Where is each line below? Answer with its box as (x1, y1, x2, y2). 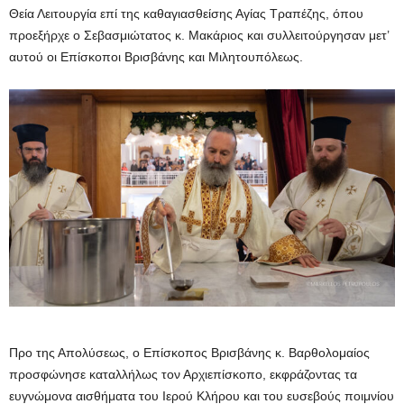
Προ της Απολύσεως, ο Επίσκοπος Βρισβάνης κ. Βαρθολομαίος (9, 345, 370, 361)
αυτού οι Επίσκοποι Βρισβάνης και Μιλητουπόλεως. (9, 50, 307, 65)
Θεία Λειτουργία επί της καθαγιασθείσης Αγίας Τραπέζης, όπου (9, 6, 363, 22)
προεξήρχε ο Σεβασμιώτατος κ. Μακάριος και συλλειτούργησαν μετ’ (9, 28, 389, 43)
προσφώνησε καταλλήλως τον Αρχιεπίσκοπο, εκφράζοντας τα (9, 367, 357, 382)
